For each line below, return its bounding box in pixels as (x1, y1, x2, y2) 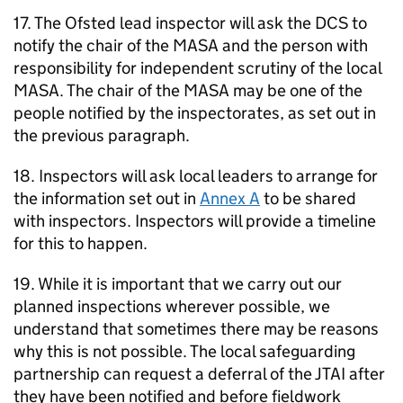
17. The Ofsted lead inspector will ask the (13, 13, 315, 33)
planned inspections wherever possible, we (13, 296, 330, 317)
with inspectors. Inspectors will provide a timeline (13, 210, 376, 231)
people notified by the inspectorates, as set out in (13, 103, 376, 123)
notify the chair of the (13, 35, 173, 56)
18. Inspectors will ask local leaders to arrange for (13, 166, 378, 186)
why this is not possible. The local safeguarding (13, 341, 355, 362)
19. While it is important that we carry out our (13, 273, 342, 294)
